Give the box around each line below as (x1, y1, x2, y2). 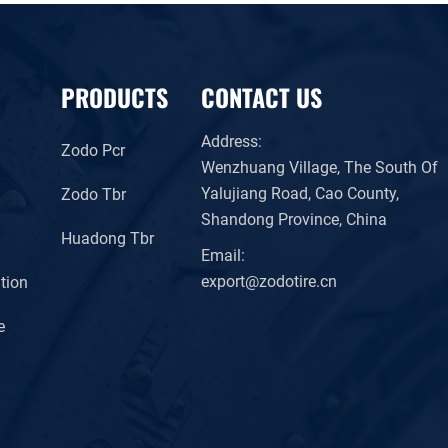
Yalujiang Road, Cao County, (201, 181, 399, 203)
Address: (201, 129, 262, 151)
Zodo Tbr (61, 182, 126, 204)
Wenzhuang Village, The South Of (201, 155, 438, 177)
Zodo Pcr (61, 138, 125, 160)
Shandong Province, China (201, 207, 387, 229)
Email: (201, 243, 245, 265)
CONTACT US (201, 75, 322, 117)
